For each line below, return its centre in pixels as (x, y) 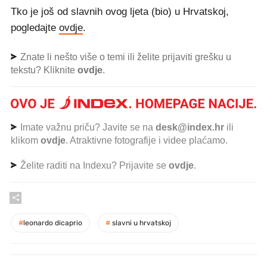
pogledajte (35, 28)
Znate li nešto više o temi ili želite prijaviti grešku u (125, 57)
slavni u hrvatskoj (141, 223)
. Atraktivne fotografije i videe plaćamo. (147, 140)
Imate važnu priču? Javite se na (87, 127)
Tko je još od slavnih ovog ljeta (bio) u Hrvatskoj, (120, 12)
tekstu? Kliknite (44, 70)
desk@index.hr (190, 127)
